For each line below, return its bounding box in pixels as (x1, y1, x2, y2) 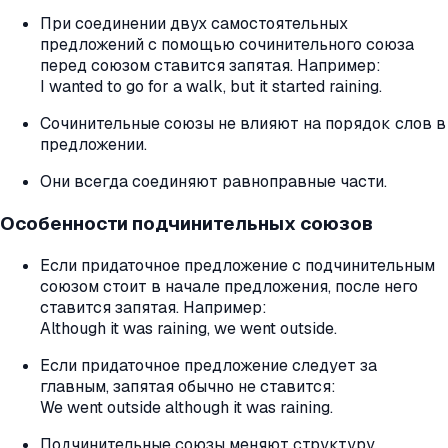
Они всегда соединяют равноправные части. (40, 171, 387, 193)
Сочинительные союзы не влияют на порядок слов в (40, 113, 446, 135)
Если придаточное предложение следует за (40, 354, 377, 376)
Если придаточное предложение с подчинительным (40, 254, 435, 276)
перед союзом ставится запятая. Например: (40, 55, 381, 77)
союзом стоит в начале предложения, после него (40, 275, 418, 297)
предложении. (40, 134, 147, 156)
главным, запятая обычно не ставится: (40, 375, 336, 397)
